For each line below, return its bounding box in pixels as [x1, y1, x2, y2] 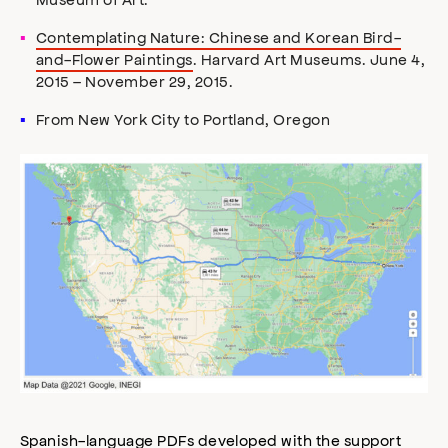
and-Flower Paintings [36, 49, 193, 69]
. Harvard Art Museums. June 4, [192, 49, 426, 69]
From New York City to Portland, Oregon [36, 109, 331, 129]
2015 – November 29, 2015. [36, 71, 233, 91]
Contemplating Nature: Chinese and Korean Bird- [36, 27, 402, 47]
